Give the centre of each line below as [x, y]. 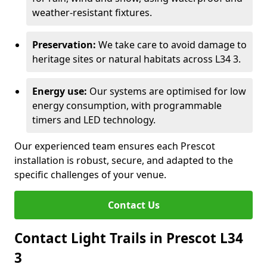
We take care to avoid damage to [171, 45]
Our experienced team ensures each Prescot [115, 146]
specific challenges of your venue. [90, 175]
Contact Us [133, 205]
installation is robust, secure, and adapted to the [124, 160]
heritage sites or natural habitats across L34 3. [136, 59]
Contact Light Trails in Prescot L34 [129, 238]
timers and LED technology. [94, 120]
